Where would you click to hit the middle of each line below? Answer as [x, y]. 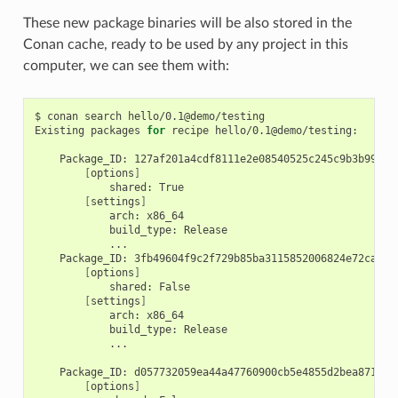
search [103, 116]
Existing [59, 130]
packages [115, 130]
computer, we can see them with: [126, 65]
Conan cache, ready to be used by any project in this [185, 44]
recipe [190, 130]
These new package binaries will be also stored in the [187, 23]
